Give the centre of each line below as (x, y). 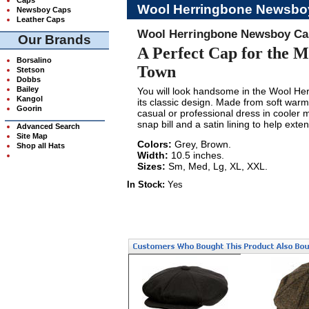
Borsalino (34, 60)
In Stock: (146, 185)
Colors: (154, 144)
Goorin (29, 108)
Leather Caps (40, 19)
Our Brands (55, 39)
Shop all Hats (40, 145)
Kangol (29, 98)
